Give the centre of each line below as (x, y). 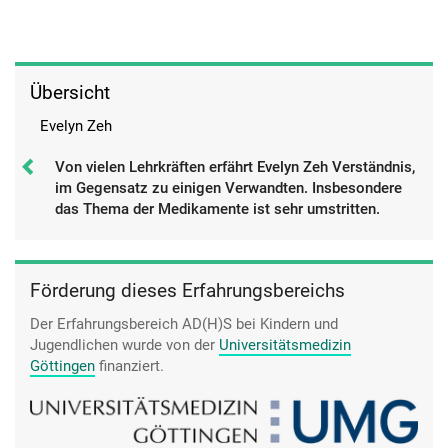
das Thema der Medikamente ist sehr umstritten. (217, 208)
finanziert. (129, 365)
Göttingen (62, 365)
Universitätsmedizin (285, 344)
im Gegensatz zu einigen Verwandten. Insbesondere (228, 187)
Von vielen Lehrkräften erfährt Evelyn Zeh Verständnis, (235, 166)
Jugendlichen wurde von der (124, 344)
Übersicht (70, 92)
